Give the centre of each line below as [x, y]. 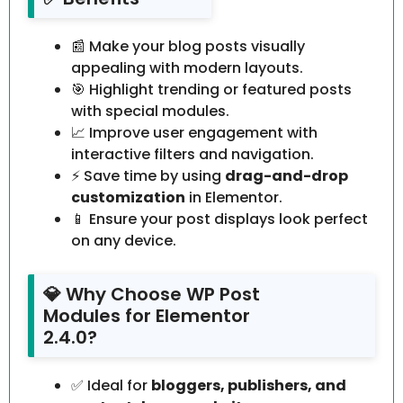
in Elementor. [234, 198]
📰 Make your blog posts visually [188, 47]
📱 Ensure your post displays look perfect [219, 219]
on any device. [124, 241]
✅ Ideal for [111, 386]
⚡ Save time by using [148, 176]
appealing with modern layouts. [187, 68]
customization [128, 198]
